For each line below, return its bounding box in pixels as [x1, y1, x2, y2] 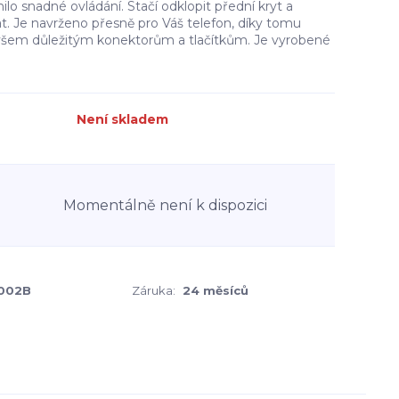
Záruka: [132, 283, 175, 297]
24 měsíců [183, 283, 248, 297]
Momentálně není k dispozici [63, 196, 267, 214]
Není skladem [77, 111, 168, 127]
